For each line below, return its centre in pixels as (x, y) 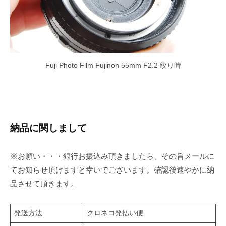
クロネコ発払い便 (115, 213)
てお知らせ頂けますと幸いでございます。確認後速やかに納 (112, 170)
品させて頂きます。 (44, 184)
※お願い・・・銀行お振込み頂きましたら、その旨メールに (112, 156)
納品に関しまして (48, 128)
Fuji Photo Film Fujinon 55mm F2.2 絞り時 (113, 66)
